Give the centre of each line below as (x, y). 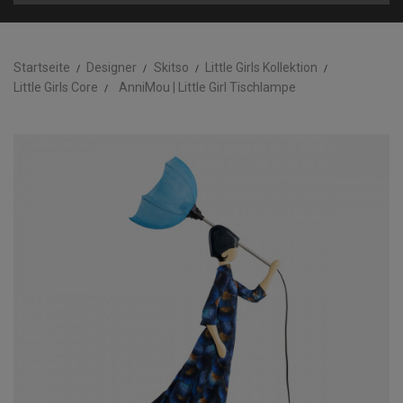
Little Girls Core (56, 87)
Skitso (171, 67)
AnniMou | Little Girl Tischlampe (208, 87)
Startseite (42, 67)
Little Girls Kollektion (261, 67)
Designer (112, 67)
